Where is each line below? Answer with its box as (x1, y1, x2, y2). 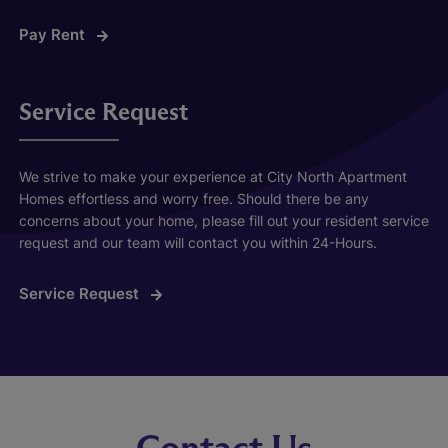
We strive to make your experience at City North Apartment (18, 167, 407, 185)
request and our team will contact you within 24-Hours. (18, 233, 377, 251)
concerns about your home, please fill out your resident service (18, 211, 429, 229)
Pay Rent (18, 24, 89, 44)
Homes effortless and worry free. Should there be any (18, 189, 369, 207)
